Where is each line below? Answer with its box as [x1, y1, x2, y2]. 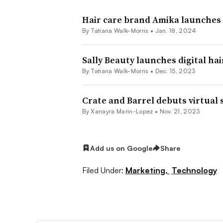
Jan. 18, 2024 [155, 26, 197, 34]
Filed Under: [82, 165, 123, 176]
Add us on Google [90, 143, 152, 152]
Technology [171, 165, 217, 176]
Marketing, [125, 165, 170, 176]
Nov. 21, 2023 [159, 107, 200, 115]
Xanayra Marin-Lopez [91, 107, 153, 115]
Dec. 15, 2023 [155, 67, 196, 75]
